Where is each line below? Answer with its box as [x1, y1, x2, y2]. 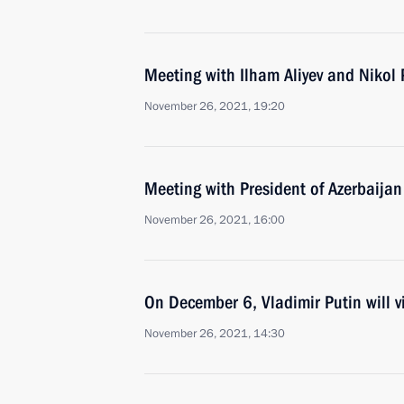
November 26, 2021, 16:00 [144, 212, 285, 228]
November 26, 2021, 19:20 [144, 98, 285, 115]
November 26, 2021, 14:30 [144, 326, 285, 342]
